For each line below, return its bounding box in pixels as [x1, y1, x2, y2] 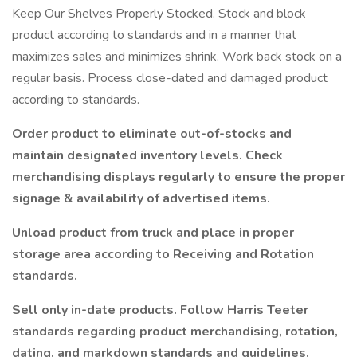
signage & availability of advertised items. [12, 190, 270, 207]
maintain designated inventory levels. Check [12, 147, 283, 164]
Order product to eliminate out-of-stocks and [12, 125, 292, 143]
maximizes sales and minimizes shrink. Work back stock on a [12, 48, 342, 65]
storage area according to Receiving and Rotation [12, 245, 314, 263]
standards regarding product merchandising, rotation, [12, 323, 338, 340]
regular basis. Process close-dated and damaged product [12, 69, 328, 87]
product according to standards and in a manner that [12, 26, 296, 44]
